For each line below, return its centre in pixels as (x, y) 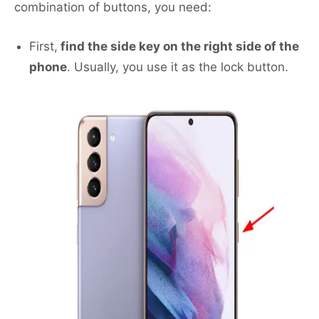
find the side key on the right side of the (178, 47)
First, (43, 47)
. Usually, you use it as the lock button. (178, 67)
